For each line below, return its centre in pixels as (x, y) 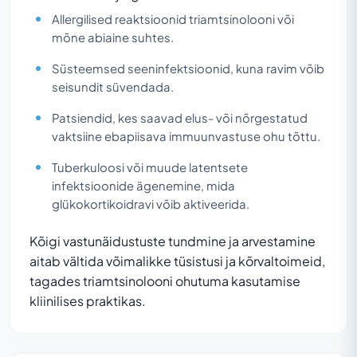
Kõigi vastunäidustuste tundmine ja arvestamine (173, 241)
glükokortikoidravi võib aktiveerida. (151, 204)
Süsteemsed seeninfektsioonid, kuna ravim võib (188, 68)
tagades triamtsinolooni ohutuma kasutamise (165, 280)
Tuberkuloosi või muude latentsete (150, 167)
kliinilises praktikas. (88, 300)
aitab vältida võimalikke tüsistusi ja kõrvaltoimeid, (177, 261)
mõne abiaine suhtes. (113, 37)
